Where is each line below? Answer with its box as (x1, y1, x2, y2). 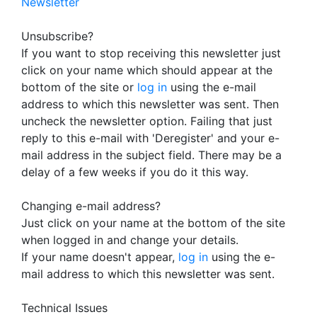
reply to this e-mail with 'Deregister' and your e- (21, 131, 279, 145)
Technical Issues (21, 301, 108, 315)
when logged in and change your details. (21, 233, 238, 247)
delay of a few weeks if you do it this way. (21, 165, 248, 179)
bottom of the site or (21, 80, 137, 94)
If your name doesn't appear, (21, 250, 178, 264)
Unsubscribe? (21, 29, 93, 43)
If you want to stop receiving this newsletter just (21, 46, 281, 60)
